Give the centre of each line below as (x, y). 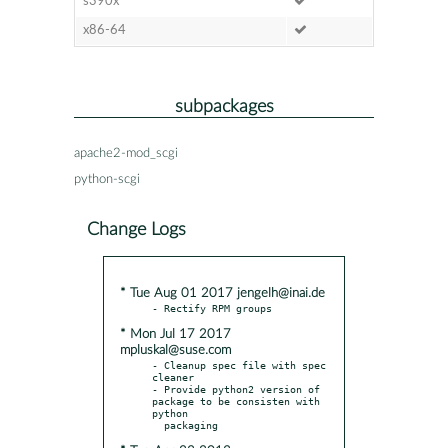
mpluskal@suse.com (175, 350)
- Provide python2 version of (236, 388)
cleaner (173, 376)
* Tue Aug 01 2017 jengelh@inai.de (222, 293)
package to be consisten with (236, 400)
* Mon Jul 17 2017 (175, 334)
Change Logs (136, 229)
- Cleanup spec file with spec (239, 364)
